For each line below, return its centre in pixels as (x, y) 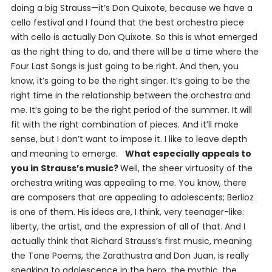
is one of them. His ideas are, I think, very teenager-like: (127, 212)
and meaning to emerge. (68, 154)
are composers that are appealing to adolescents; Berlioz (132, 198)
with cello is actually (54, 37)
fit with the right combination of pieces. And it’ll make (124, 125)
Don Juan (193, 256)
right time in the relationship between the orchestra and (131, 96)
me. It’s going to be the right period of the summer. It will (131, 110)
